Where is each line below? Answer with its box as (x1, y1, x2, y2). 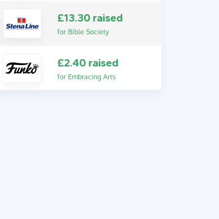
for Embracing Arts (57, 72, 116, 81)
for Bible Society (57, 27, 109, 36)
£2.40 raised (57, 56, 118, 69)
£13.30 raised (57, 12, 123, 25)
